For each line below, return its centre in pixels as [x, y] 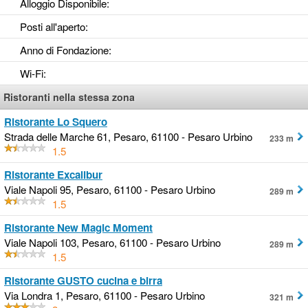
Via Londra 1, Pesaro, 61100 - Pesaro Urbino [104, 296]
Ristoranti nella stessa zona [69, 97]
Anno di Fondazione [64, 50]
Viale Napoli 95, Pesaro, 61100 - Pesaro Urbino [110, 190]
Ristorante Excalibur [53, 175]
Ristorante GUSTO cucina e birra [83, 281]
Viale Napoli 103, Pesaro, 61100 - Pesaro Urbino [112, 243]
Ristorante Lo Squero [56, 122]
